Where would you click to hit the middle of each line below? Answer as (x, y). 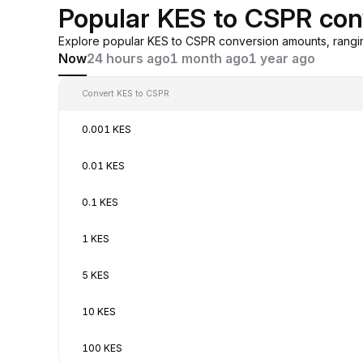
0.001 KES (107, 129)
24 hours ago (128, 58)
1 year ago (282, 58)
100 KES (102, 348)
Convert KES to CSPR (126, 93)
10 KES (99, 311)
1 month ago (209, 58)
